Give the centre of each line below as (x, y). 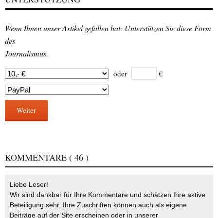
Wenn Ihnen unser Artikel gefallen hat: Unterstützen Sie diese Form (108, 28)
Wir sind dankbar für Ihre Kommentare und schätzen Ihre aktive (108, 195)
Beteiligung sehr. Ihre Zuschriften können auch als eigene (98, 205)
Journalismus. (27, 54)
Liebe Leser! (29, 185)
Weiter (26, 110)
